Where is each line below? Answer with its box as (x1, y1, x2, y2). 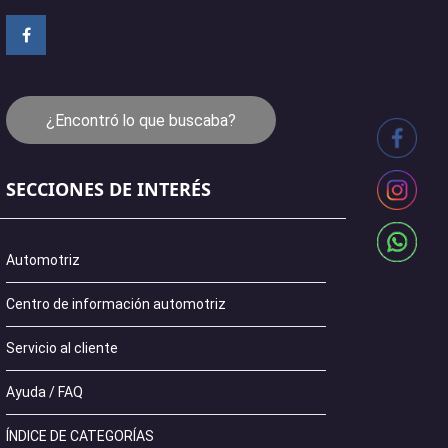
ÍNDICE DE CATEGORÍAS (6, 428, 154, 444)
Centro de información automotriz (6, 296, 226, 312)
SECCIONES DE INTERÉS (6, 177, 211, 201)
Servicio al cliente (6, 340, 118, 356)
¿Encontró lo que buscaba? (46, 110, 236, 130)
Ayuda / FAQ (6, 384, 83, 400)
